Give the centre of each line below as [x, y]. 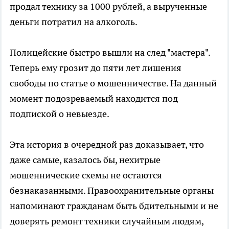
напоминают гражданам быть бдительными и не [114, 205]
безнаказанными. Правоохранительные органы [112, 190]
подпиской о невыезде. [60, 113]
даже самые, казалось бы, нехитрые [85, 159]
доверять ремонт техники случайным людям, [107, 221]
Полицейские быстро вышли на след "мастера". [110, 52]
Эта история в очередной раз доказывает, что [107, 144]
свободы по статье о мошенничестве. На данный [113, 83]
